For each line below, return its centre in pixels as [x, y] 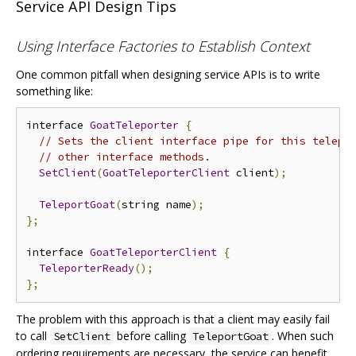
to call [33, 336]
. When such [303, 336]
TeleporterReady [87, 269]
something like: [54, 91]
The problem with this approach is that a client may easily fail [173, 319]
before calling [151, 336]
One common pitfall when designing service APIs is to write [168, 75]
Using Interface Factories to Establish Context [163, 46]
